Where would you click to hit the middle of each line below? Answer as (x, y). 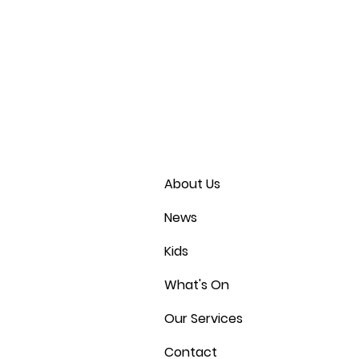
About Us (192, 184)
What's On (197, 285)
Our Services (204, 319)
